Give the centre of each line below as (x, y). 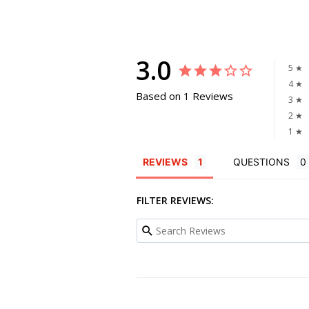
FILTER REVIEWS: (175, 201)
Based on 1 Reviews (185, 96)
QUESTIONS (261, 162)
